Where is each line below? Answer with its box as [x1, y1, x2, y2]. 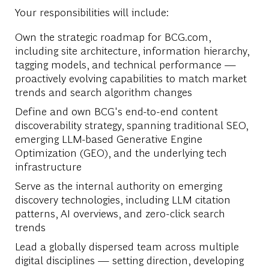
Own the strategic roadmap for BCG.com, [14, 29, 211, 43]
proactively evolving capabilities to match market [14, 70, 247, 85]
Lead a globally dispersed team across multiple [14, 238, 239, 253]
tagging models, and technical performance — [14, 56, 236, 71]
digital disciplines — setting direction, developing [14, 252, 244, 267]
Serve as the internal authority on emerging [14, 178, 222, 192]
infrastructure [14, 159, 82, 173]
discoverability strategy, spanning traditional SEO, [14, 117, 248, 131]
